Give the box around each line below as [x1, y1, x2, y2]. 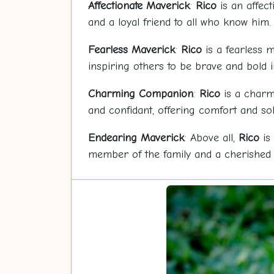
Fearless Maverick [87, 43, 175, 56]
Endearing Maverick [87, 131, 184, 144]
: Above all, [183, 131, 239, 144]
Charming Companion [87, 87, 193, 100]
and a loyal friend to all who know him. [87, 16, 271, 29]
